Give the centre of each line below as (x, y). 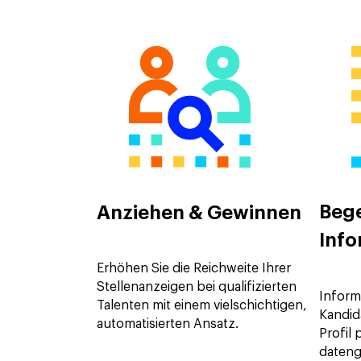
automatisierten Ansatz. (169, 324)
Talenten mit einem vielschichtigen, (201, 306)
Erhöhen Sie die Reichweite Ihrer (194, 269)
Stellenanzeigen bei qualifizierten (197, 287)
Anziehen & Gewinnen (199, 213)
